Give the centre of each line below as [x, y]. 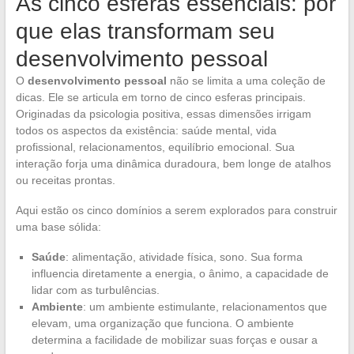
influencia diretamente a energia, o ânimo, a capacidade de [180, 273]
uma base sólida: [58, 226]
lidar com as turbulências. [95, 290]
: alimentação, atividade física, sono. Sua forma [184, 256]
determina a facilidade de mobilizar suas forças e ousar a [174, 339]
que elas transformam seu [145, 31]
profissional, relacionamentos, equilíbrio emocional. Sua [155, 147]
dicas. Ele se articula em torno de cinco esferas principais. [160, 97]
